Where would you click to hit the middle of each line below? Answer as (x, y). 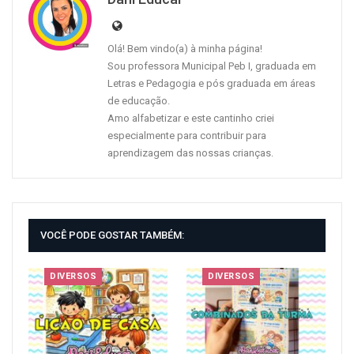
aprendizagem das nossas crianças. (190, 153)
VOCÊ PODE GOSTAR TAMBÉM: (112, 235)
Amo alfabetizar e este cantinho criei (191, 119)
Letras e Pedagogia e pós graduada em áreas (211, 84)
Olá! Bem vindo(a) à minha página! (185, 49)
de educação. (139, 101)
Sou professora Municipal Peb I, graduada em (212, 66)
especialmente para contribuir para (187, 136)
